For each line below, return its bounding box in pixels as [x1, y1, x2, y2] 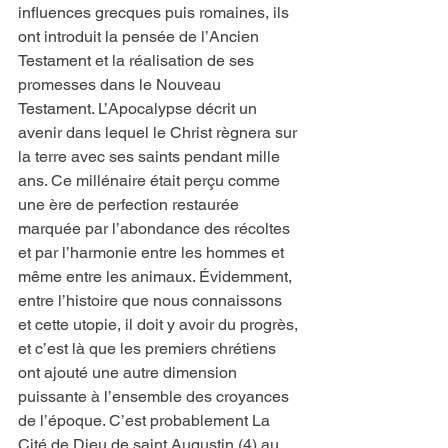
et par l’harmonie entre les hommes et [18, 243, 288, 263]
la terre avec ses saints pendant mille [18, 147, 284, 167]
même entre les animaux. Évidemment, [18, 267, 296, 287]
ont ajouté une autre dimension [18, 363, 241, 383]
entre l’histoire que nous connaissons [18, 291, 286, 311]
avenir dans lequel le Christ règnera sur [18, 123, 301, 143]
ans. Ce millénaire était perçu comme [18, 171, 284, 191]
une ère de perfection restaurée [18, 195, 243, 215]
